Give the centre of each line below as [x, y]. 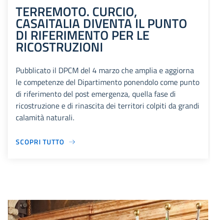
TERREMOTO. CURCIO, [76, 12]
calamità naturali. [45, 118]
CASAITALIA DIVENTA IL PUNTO [101, 23]
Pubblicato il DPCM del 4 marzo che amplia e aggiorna [105, 70]
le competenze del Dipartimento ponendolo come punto [108, 82]
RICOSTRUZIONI [59, 47]
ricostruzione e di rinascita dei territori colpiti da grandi [108, 106]
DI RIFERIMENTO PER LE [82, 35]
